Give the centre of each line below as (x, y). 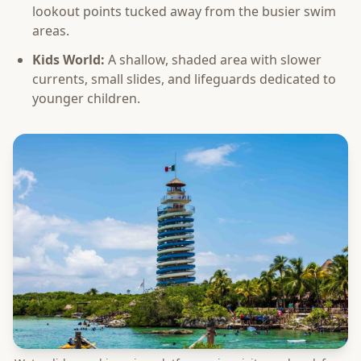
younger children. (86, 99)
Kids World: (68, 60)
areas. (51, 31)
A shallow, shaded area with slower (213, 60)
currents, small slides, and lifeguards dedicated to (184, 79)
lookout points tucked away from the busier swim (184, 12)
